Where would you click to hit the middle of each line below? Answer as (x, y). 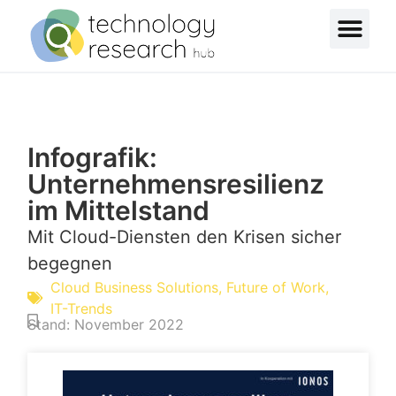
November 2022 (129, 325)
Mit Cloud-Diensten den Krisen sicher (185, 237)
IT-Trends (82, 309)
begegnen (70, 264)
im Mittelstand (119, 211)
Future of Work (276, 288)
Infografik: (93, 158)
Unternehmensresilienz (176, 184)
